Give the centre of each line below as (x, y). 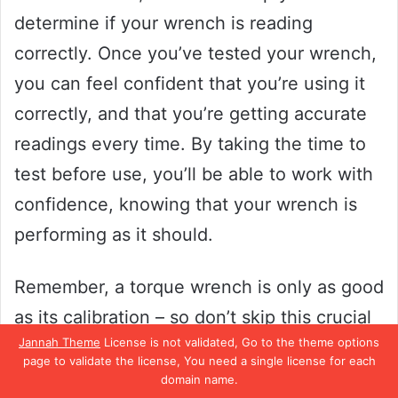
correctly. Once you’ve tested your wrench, (195, 54)
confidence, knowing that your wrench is (186, 205)
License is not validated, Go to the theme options (240, 342)
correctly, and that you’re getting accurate (191, 114)
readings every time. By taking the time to (190, 144)
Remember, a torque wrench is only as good (199, 287)
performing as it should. (114, 235)
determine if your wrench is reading (163, 24)
